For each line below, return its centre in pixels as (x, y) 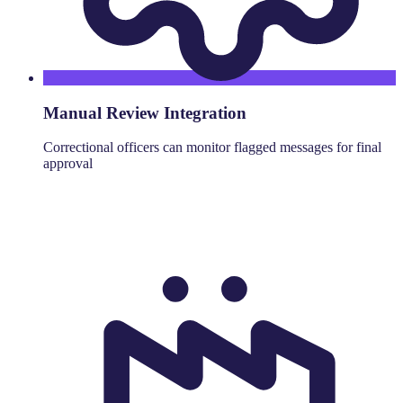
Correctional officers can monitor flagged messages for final (212, 148)
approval (68, 164)
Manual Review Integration (145, 112)
